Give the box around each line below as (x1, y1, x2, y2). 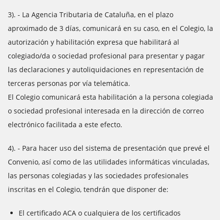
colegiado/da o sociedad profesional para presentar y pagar (8, 51, 205, 60)
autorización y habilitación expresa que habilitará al (8, 37, 179, 47)
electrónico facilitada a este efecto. (8, 120, 122, 129)
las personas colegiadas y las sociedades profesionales (8, 171, 189, 180)
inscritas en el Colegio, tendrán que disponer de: (8, 185, 168, 194)
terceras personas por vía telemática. (8, 79, 130, 88)
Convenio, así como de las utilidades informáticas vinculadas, (8, 157, 209, 166)
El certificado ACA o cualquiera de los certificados (19, 208, 181, 218)
